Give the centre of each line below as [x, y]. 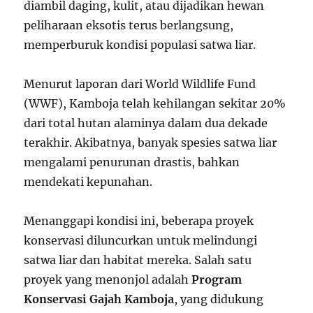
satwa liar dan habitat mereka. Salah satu [138, 260]
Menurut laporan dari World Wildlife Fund [140, 83]
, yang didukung [219, 299]
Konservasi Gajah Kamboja [99, 299]
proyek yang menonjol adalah [108, 279]
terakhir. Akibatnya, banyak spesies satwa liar [151, 142]
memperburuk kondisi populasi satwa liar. [140, 44]
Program [217, 279]
